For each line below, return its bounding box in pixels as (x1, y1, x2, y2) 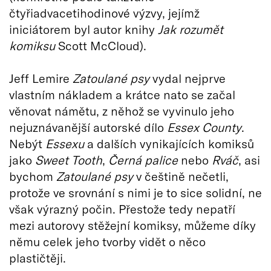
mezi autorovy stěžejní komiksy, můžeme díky (9, 218, 256, 233)
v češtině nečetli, (136, 169, 229, 184)
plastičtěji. (9, 250, 66, 266)
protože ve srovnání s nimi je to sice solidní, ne (9, 185, 262, 200)
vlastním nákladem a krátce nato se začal (9, 87, 235, 102)
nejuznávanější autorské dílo (9, 120, 167, 135)
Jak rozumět (158, 22, 223, 37)
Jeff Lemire (9, 71, 73, 86)
